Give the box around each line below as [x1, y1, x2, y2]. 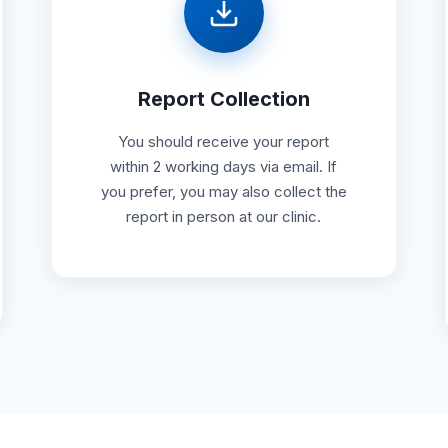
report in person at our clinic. [126, 206, 322, 226]
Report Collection [137, 86, 310, 111]
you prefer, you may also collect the [100, 181, 347, 201]
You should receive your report [118, 131, 330, 151]
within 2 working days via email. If [110, 156, 338, 176]
